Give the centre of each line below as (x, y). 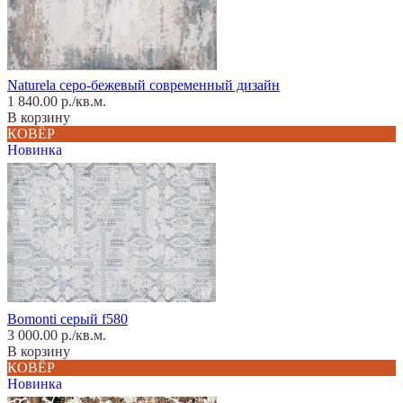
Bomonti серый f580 (67, 318)
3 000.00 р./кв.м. (57, 335)
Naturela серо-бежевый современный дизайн (143, 85)
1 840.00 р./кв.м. (57, 101)
